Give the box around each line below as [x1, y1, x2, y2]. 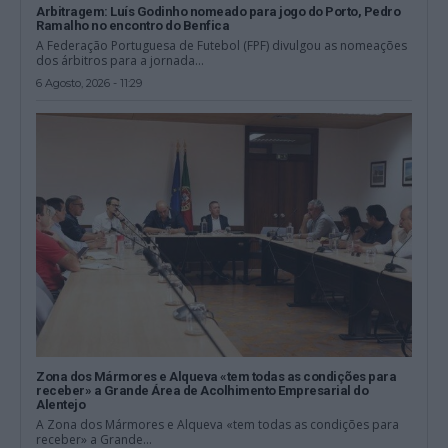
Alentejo [36, 397, 86, 413]
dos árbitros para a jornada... [36, 52, 205, 70]
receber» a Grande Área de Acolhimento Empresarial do [36, 383, 369, 399]
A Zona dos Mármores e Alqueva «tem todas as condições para [36, 416, 400, 434]
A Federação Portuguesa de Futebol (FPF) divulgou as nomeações [36, 37, 408, 55]
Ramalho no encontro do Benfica [36, 18, 230, 34]
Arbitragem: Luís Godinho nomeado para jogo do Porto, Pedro [36, 4, 401, 20]
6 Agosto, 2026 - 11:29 [36, 76, 143, 91]
